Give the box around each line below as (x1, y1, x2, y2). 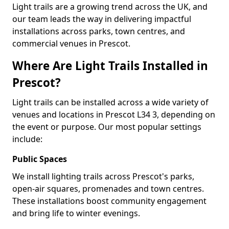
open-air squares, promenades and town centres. (12, 183, 204, 194)
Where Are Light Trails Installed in (12, 58, 208, 74)
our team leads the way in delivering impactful (12, 13, 191, 25)
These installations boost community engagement (12, 195, 207, 207)
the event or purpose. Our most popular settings (12, 121, 201, 132)
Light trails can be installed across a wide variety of (12, 97, 209, 108)
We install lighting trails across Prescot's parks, (12, 171, 194, 182)
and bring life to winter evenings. (12, 208, 140, 219)
